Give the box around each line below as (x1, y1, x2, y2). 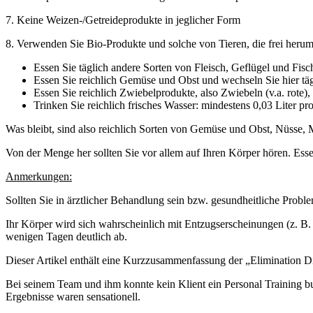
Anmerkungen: (6, 170, 72, 182)
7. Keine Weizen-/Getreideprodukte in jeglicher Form (6, 13, 240, 26)
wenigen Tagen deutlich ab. (6, 230, 127, 242)
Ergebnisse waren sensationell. (6, 290, 140, 303)
